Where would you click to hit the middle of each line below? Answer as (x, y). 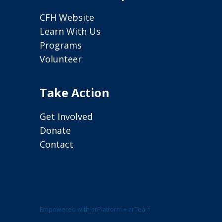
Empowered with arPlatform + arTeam (95, 210)
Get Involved (66, 117)
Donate (55, 131)
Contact (56, 144)
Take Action (75, 93)
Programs (61, 45)
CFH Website (67, 18)
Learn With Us (70, 31)
